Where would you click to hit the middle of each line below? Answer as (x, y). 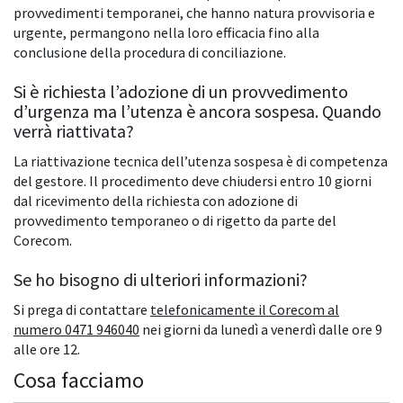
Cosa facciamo (79, 381)
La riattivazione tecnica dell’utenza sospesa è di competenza (201, 161)
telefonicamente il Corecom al (245, 310)
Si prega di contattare (82, 310)
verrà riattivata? (74, 131)
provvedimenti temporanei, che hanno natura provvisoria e (194, 13)
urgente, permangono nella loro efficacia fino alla (166, 33)
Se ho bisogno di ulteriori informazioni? (161, 280)
